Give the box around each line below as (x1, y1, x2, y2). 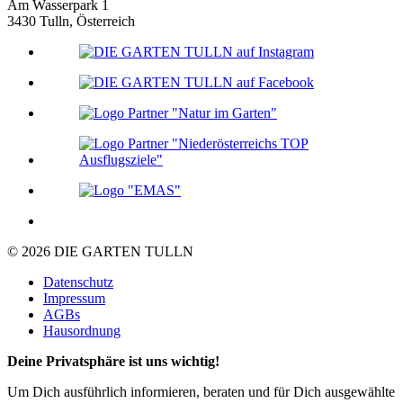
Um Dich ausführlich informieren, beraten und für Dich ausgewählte (7, 384, 395, 400)
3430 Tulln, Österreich (7, 13, 135, 30)
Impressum (43, 291, 105, 307)
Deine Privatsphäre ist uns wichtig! (7, 354, 219, 370)
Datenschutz (43, 274, 113, 291)
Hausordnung (43, 323, 121, 339)
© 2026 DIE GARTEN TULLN (7, 244, 193, 260)
